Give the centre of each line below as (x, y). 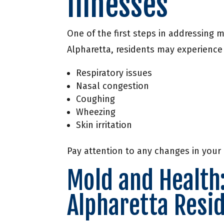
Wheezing (96, 112)
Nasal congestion (113, 86)
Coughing (96, 99)
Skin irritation (104, 125)
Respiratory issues (114, 73)
